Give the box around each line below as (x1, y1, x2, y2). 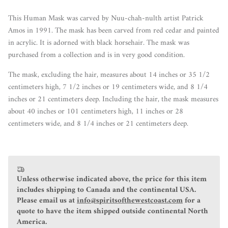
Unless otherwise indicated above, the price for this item (17, 172, 207, 186)
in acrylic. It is (8, 36, 53, 50)
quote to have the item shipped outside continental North (17, 204, 208, 218)
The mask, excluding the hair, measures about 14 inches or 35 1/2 (8, 68, 210, 82)
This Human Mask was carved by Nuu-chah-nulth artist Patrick (8, 11, 204, 25)
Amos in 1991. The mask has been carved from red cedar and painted (8, 23, 219, 38)
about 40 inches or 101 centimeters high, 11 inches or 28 (8, 104, 183, 119)
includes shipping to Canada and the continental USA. (17, 183, 196, 197)
